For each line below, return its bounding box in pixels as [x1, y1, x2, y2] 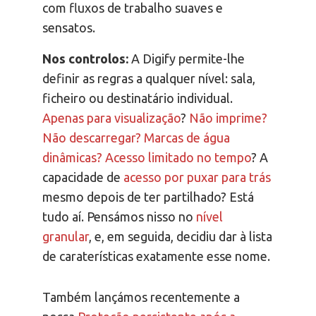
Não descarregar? [42, 130, 141, 145]
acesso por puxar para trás [123, 170, 271, 185]
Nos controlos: [42, 51, 128, 66]
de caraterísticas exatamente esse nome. [42, 249, 270, 264]
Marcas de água [144, 130, 230, 145]
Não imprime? [189, 111, 267, 126]
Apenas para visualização [42, 111, 181, 126]
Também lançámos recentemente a [42, 290, 240, 305]
